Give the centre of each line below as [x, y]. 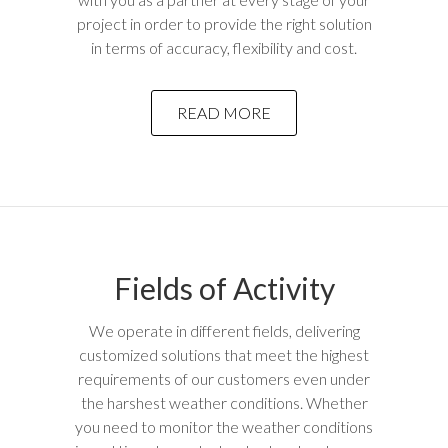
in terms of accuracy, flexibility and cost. [224, 47]
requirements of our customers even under [224, 378]
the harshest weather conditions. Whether [224, 402]
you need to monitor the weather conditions [224, 426]
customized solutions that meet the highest [224, 354]
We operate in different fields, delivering [224, 330]
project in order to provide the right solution [224, 23]
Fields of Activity [224, 288]
